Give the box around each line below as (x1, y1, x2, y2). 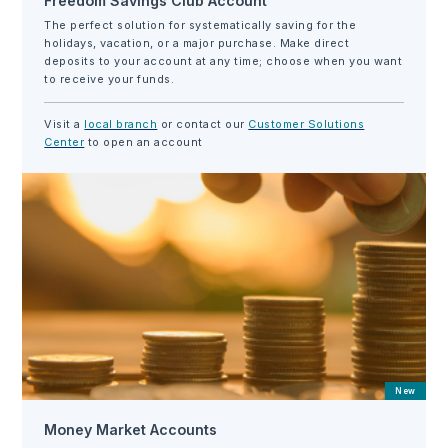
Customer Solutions (248, 116, 365, 131)
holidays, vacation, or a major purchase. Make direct (44, 36, 350, 51)
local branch (84, 116, 158, 131)
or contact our (157, 116, 249, 131)
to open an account (84, 134, 203, 149)
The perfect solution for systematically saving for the (44, 18, 357, 33)
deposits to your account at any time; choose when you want (44, 54, 403, 69)
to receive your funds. (44, 72, 175, 87)
